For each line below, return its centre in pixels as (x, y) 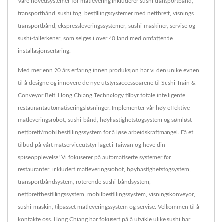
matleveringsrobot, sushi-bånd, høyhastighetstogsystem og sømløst (105, 120)
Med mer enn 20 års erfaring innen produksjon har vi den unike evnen (109, 71)
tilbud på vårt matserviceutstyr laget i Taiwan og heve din (91, 145)
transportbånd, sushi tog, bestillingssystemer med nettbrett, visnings (106, 14)
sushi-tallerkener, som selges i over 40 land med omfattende (95, 38)
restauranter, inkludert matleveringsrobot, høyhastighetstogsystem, (104, 170)
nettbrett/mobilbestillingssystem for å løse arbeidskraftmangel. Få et (106, 133)
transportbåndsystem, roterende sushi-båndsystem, (84, 182)
